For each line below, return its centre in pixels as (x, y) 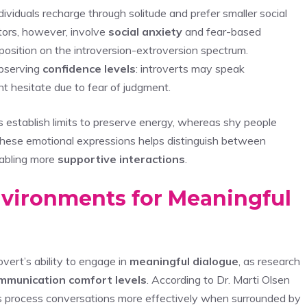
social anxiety (145, 31)
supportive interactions (121, 159)
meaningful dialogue (184, 261)
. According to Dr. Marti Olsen (218, 279)
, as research (269, 261)
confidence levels (89, 68)
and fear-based (222, 31)
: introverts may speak (190, 68)
